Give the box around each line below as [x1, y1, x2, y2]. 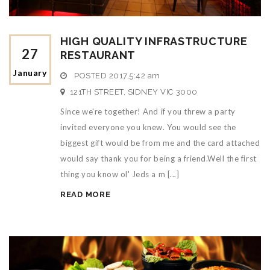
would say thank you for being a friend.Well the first [60, 154, 257, 164]
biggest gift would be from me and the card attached [60, 138, 260, 148]
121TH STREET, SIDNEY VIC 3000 [69, 87, 198, 97]
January [13, 67, 47, 78]
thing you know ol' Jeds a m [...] [60, 169, 180, 180]
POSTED [72, 71, 109, 81]
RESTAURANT [60, 49, 136, 62]
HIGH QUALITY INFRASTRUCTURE [60, 35, 248, 48]
